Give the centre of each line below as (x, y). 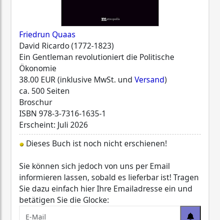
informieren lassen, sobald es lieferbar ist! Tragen (109, 177)
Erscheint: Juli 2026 (54, 124)
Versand (150, 79)
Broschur (36, 102)
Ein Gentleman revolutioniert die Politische (97, 57)
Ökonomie (38, 68)
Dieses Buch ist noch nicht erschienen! (96, 143)
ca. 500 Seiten (44, 91)
